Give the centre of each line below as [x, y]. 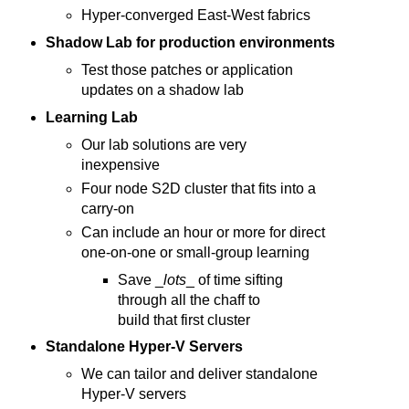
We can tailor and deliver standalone [200, 374]
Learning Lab [91, 117]
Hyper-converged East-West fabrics [196, 16]
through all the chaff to [189, 299]
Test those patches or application [188, 69]
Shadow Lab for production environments [190, 42]
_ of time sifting [234, 279]
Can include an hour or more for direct [204, 232]
